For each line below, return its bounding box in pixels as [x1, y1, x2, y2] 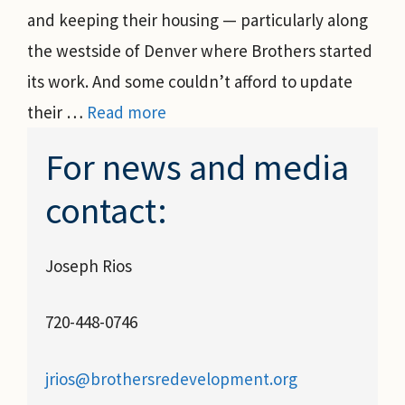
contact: [45, 187, 167, 233]
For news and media [45, 144, 349, 190]
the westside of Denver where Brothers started [27, 39, 372, 61]
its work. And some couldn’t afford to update [27, 70, 353, 92]
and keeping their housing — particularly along [27, 8, 368, 31]
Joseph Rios [45, 254, 132, 277]
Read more [87, 100, 166, 123]
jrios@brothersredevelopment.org [45, 367, 297, 390]
